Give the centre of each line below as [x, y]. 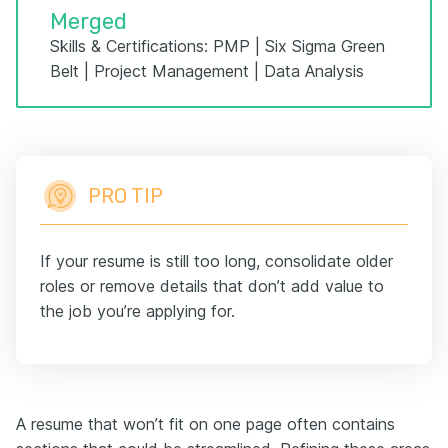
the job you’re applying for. [137, 311]
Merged [88, 21]
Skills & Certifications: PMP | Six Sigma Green [217, 46]
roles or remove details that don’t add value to [212, 286]
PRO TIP [125, 196]
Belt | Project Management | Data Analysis [207, 71]
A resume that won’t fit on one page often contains [205, 424]
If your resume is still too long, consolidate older [216, 261]
